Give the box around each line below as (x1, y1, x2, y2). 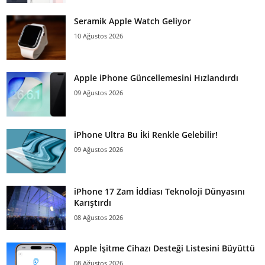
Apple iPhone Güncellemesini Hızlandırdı (74, 72, 238, 84)
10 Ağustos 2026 (74, 31, 123, 41)
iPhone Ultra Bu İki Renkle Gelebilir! (74, 129, 218, 141)
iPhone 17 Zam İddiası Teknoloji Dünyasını (74, 186, 245, 198)
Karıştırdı (74, 197, 111, 209)
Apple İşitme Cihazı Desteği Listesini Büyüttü (74, 243, 255, 254)
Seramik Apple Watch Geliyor (74, 15, 191, 27)
